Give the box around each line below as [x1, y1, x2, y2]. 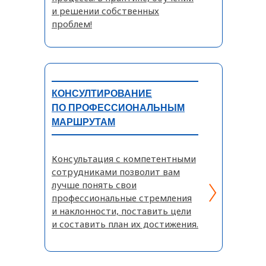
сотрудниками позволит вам [52, 166, 180, 178]
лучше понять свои [52, 179, 137, 191]
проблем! [52, 18, 92, 30]
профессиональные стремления [52, 192, 192, 204]
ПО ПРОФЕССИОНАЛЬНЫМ [52, 103, 185, 113]
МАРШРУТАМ [52, 117, 115, 127]
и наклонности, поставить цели [52, 205, 191, 217]
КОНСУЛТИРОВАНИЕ [52, 88, 152, 99]
